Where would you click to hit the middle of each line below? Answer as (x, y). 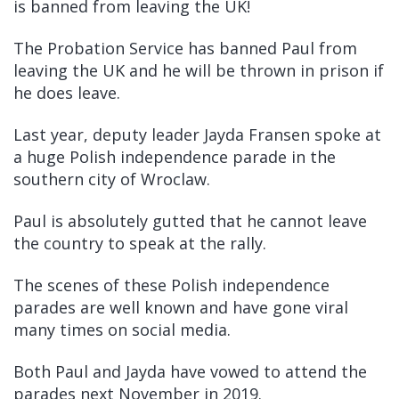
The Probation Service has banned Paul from (185, 48)
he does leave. (67, 93)
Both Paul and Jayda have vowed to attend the (190, 371)
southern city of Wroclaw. (112, 179)
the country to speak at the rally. (142, 243)
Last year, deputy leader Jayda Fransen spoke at (197, 134)
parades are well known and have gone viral (181, 307)
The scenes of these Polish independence (171, 285)
